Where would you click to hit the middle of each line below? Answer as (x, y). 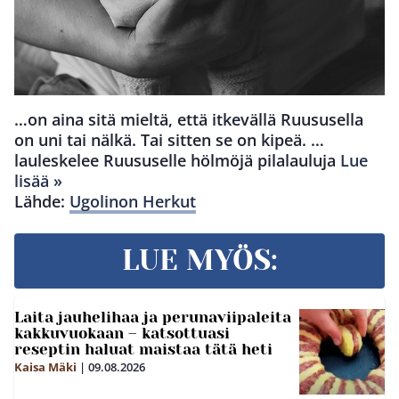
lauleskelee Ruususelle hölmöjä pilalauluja (177, 161)
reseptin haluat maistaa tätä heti (143, 350)
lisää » (38, 181)
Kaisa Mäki (45, 367)
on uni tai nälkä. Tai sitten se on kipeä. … (169, 140)
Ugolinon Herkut (133, 202)
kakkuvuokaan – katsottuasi (122, 334)
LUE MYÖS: (199, 261)
